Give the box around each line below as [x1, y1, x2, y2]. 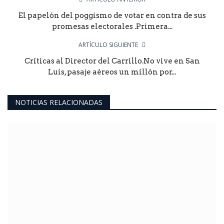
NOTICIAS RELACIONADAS [15, 97, 102, 107]
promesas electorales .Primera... [51, 21, 172, 31]
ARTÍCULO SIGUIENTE [78, 40, 138, 49]
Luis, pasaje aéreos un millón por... [48, 67, 176, 76]
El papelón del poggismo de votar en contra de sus [18, 10, 206, 20]
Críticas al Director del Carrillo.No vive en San [24, 56, 200, 65]
